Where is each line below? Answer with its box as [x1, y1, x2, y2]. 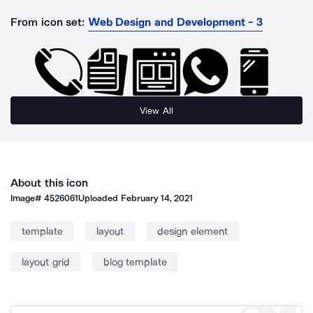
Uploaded [78, 193, 121, 203]
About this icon [10, 176, 89, 189]
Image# [10, 193, 45, 203]
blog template [103, 256, 167, 268]
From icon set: [10, 15, 85, 29]
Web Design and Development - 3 [87, 15, 263, 29]
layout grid [22, 256, 70, 268]
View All [140, 105, 173, 116]
